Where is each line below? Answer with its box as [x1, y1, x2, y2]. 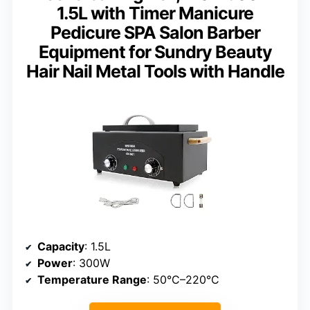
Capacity [37, 239, 84, 253]
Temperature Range [37, 272, 147, 286]
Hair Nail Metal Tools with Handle [26, 60, 284, 82]
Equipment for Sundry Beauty [38, 41, 272, 62]
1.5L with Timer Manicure [57, 2, 253, 24]
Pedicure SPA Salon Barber [50, 21, 260, 43]
